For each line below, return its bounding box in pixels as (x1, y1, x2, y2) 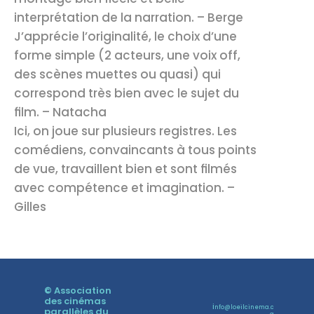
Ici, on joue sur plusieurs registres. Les (14, 123, 237, 139)
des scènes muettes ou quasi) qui (14, 66, 221, 83)
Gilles (14, 198, 46, 215)
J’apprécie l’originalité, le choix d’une (14, 28, 237, 45)
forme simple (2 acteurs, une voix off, (14, 47, 240, 64)
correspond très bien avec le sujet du (14, 85, 239, 102)
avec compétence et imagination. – (14, 179, 235, 196)
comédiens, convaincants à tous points (14, 142, 257, 158)
